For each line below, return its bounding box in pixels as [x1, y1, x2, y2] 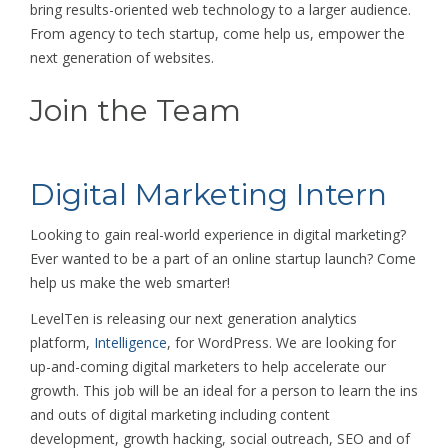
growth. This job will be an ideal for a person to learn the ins [30, 380, 418, 400]
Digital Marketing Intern [30, 175, 387, 213]
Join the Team [30, 91, 241, 129]
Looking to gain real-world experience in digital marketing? [30, 224, 406, 244]
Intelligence [94, 332, 167, 352]
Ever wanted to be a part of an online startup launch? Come [30, 248, 416, 268]
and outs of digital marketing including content [30, 404, 330, 424]
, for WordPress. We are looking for [167, 332, 396, 352]
